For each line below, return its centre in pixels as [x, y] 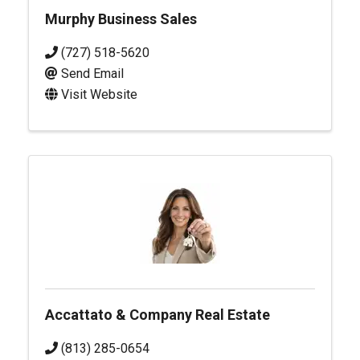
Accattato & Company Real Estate [157, 315]
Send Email [92, 74]
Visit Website [99, 94]
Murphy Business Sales [121, 19]
